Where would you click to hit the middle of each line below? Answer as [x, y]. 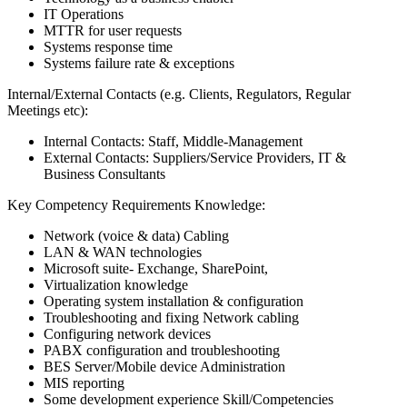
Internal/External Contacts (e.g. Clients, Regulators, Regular [179, 94]
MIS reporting [84, 383]
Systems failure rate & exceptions [139, 64]
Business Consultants [104, 174]
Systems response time [108, 47]
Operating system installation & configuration [174, 302]
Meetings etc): [48, 111]
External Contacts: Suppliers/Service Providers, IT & [195, 158]
